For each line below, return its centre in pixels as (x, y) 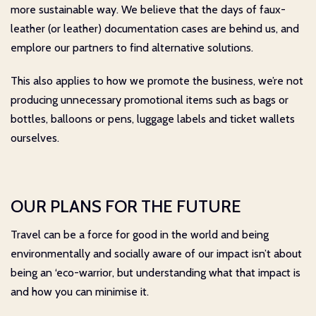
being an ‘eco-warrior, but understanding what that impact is (156, 272)
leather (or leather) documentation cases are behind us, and (155, 28)
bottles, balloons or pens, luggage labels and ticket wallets (153, 119)
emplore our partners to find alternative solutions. (132, 47)
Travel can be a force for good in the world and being (140, 234)
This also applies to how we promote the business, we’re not (157, 80)
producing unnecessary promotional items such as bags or (150, 99)
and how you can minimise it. (80, 291)
